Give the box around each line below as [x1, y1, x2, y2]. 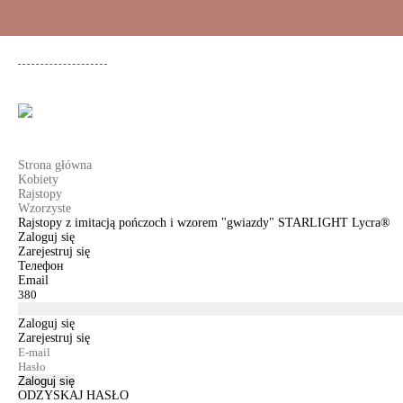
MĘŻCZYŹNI [148, 111, 215, 123]
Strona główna [18, 158, 92, 172]
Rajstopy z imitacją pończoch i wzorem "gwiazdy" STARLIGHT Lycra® [18, 216, 390, 229]
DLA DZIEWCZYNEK [243, 111, 354, 123]
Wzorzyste [18, 201, 71, 215]
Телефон [18, 259, 64, 273]
